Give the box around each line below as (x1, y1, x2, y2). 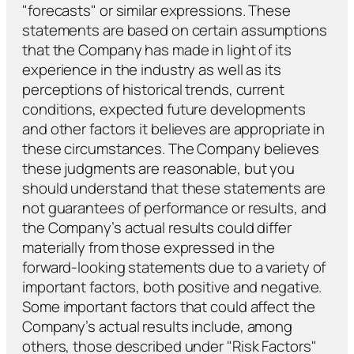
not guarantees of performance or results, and (22, 197, 326, 218)
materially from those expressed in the (22, 236, 276, 258)
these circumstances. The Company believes (22, 137, 319, 159)
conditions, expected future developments (22, 98, 306, 119)
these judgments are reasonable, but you (22, 157, 296, 179)
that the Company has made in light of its (22, 39, 292, 60)
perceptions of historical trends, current (22, 78, 284, 100)
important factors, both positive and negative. (22, 276, 322, 297)
